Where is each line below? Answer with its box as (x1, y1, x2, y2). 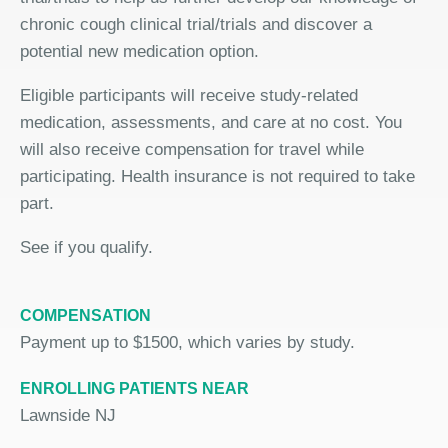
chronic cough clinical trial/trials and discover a (20, 15, 372, 34)
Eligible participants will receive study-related (20, 86, 358, 105)
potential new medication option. (20, 42, 259, 61)
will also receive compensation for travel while (20, 140, 364, 159)
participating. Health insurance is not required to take (20, 167, 415, 186)
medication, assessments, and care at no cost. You (20, 113, 402, 132)
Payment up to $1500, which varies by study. (20, 333, 355, 352)
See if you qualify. (20, 238, 153, 257)
